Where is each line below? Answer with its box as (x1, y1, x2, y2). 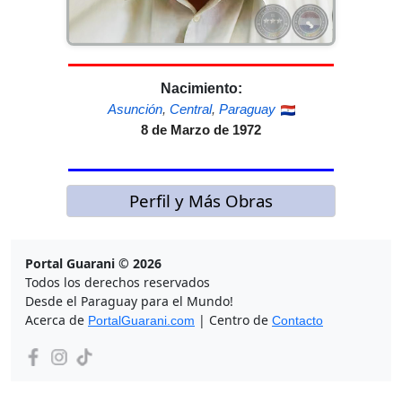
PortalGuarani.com (88, 313, 195, 328)
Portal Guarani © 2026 (25, 255, 162, 273)
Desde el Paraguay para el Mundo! (25, 293, 233, 310)
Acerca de (25, 311, 88, 329)
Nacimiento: (160, 81, 242, 97)
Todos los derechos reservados (25, 274, 210, 292)
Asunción (107, 101, 162, 118)
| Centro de (195, 311, 272, 329)
